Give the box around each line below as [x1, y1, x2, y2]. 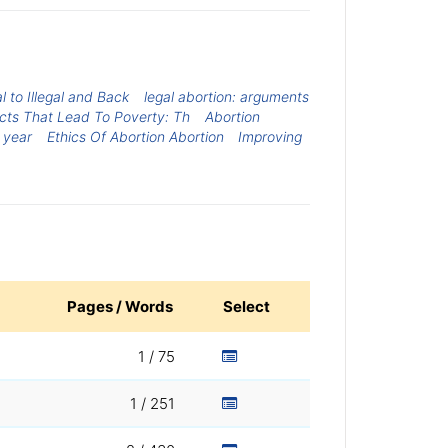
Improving [238, 127, 303, 145]
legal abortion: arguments [144, 87, 310, 105]
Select [223, 297, 270, 317]
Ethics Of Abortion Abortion [46, 127, 224, 145]
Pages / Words [67, 297, 173, 317]
